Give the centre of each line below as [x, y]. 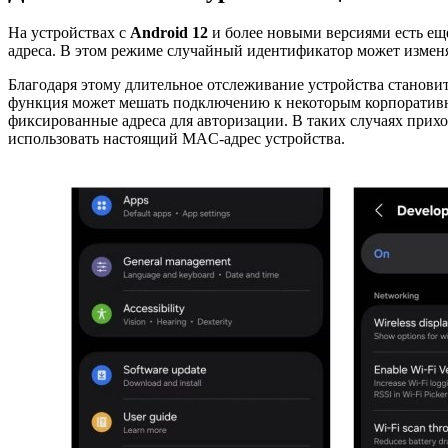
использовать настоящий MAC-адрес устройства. [176, 139]
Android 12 [169, 33]
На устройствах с [69, 33]
